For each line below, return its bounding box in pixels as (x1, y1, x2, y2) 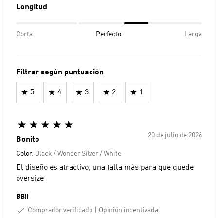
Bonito (16, 135, 39, 144)
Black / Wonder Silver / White (35, 150, 121, 157)
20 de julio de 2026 (148, 131, 202, 139)
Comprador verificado (28, 206, 92, 214)
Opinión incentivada (99, 207, 158, 214)
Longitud (16, 3, 47, 11)
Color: (16, 150, 35, 157)
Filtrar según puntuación (16, 68, 104, 76)
